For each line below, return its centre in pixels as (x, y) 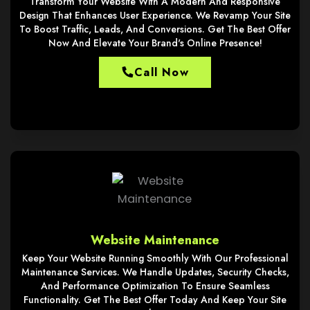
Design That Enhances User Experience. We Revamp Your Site (155, 15)
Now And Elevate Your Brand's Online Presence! (155, 43)
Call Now (162, 72)
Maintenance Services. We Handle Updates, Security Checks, (155, 272)
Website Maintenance (155, 240)
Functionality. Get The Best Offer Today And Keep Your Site (155, 299)
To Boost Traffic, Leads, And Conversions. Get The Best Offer (155, 29)
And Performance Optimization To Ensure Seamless (155, 285)
